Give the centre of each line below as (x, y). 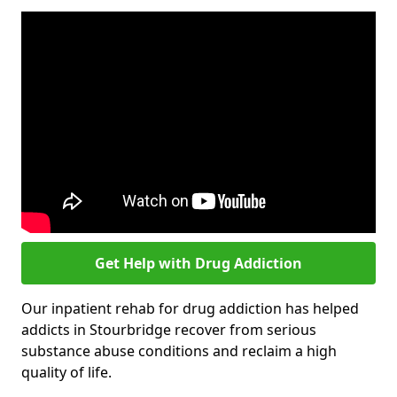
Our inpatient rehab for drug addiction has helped (190, 308)
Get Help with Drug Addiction (198, 263)
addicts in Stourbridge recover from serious (169, 330)
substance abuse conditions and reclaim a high (179, 351)
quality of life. (66, 372)
